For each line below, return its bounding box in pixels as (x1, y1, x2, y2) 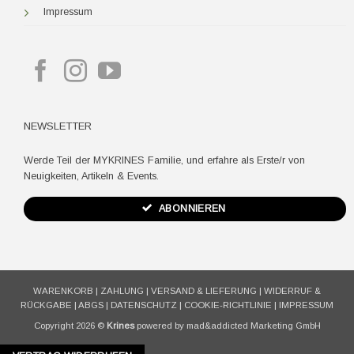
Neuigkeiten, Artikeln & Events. (23, 170, 159, 182)
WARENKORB (33, 286, 93, 296)
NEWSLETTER (23, 120, 92, 133)
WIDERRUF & (264, 286, 321, 296)
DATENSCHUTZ (111, 300, 177, 311)
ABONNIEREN (159, 203, 226, 215)
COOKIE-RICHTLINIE (184, 300, 272, 311)
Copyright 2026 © (33, 320, 107, 330)
